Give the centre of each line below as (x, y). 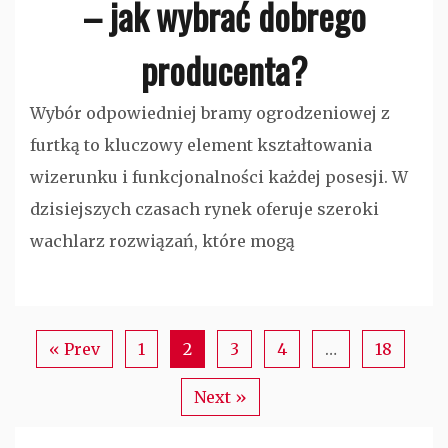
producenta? (224, 70)
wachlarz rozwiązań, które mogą (162, 241)
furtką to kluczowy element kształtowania (201, 145)
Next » (220, 397)
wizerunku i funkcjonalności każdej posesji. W (219, 177)
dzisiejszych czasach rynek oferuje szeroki (204, 209)
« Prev (74, 349)
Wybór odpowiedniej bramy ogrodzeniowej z (210, 113)
